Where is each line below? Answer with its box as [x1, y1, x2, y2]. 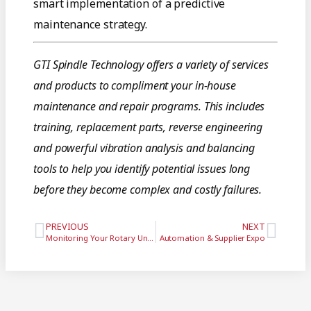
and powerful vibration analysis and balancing [33, 140, 255, 156]
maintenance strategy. [33, 17, 147, 33]
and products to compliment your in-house [33, 78, 236, 94]
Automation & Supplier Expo [159, 233, 266, 244]
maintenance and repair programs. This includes [33, 99, 265, 115]
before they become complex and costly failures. [33, 182, 262, 198]
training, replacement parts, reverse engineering [33, 119, 263, 135]
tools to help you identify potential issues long [33, 161, 251, 177]
